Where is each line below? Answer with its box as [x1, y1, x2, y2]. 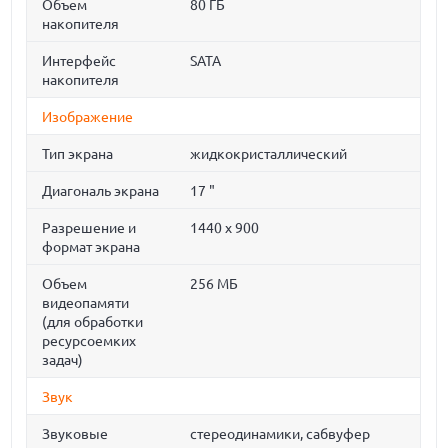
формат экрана [42, 239, 141, 255]
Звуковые [42, 426, 109, 442]
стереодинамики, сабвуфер [190, 426, 371, 442]
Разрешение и [42, 220, 137, 236]
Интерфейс [42, 53, 117, 69]
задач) [42, 352, 84, 368]
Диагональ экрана [42, 183, 160, 199]
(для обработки [42, 314, 144, 330]
